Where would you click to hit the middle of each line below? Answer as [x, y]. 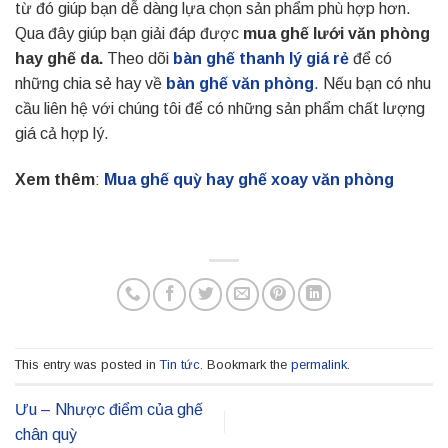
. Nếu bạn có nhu [372, 84]
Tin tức [180, 365]
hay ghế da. [61, 59]
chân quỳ [46, 434]
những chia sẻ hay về [90, 84]
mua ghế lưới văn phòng [336, 34]
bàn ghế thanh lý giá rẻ [261, 59]
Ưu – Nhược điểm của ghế [109, 409]
